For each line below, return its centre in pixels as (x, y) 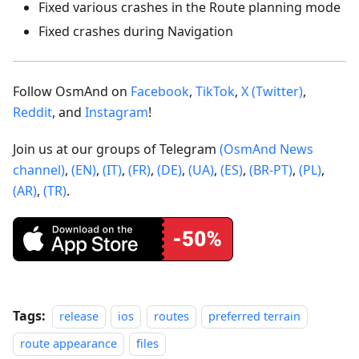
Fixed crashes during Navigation (136, 31)
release (79, 316)
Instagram (117, 112)
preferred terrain (255, 316)
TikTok (215, 91)
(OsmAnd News (266, 149)
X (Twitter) (272, 91)
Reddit (32, 112)
